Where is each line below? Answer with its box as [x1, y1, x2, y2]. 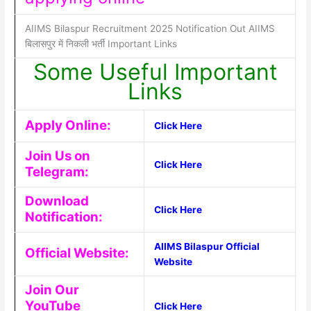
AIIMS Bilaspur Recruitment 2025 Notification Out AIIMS [24, 23, 275, 35]
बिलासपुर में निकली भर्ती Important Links [24, 38, 177, 50]
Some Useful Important [33, 58, 278, 86]
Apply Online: [24, 117, 111, 134]
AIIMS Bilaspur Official [153, 241, 260, 253]
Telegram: [24, 164, 89, 180]
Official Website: [24, 245, 129, 262]
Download [24, 193, 89, 210]
